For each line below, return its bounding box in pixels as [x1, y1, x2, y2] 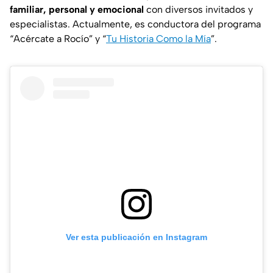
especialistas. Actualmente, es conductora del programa [10, 18, 261, 30]
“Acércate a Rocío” [10, 32, 93, 44]
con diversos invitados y [144, 3, 253, 15]
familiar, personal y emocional [10, 3, 144, 15]
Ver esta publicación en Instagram [66, 232, 207, 242]
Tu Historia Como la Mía [106, 32, 211, 44]
